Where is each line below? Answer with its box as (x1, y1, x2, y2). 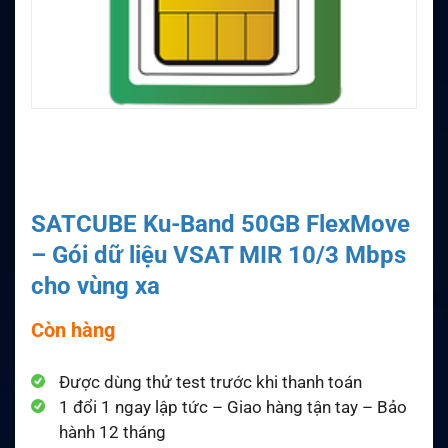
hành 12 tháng (59, 421, 166, 442)
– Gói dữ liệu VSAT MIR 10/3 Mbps (31, 240, 406, 269)
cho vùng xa (31, 271, 160, 300)
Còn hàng (31, 317, 115, 342)
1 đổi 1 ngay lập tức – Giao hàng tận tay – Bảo (59, 396, 407, 417)
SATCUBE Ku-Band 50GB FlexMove (31, 209, 410, 238)
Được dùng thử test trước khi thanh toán (59, 371, 362, 392)
